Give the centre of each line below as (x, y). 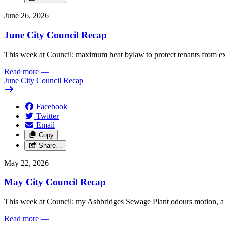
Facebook (52, 106)
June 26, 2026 (26, 16)
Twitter (47, 116)
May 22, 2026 (26, 163)
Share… (50, 145)
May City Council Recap (55, 182)
